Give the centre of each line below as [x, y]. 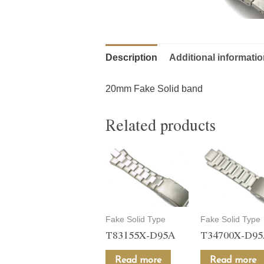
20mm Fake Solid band [154, 89]
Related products [160, 125]
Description [131, 58]
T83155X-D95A [140, 234]
